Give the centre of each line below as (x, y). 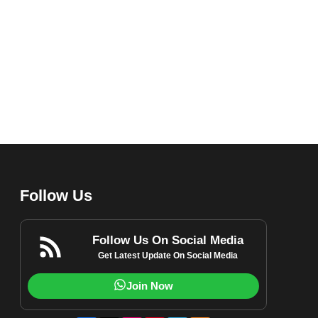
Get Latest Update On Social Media (168, 255)
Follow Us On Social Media (168, 240)
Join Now (150, 285)
